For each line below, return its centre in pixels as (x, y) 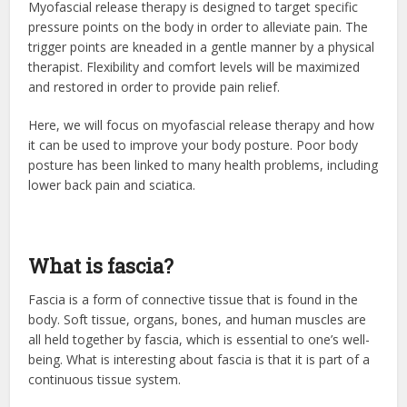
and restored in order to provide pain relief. (154, 87)
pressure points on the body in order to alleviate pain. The (199, 27)
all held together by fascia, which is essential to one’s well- (199, 340)
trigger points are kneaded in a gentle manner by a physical (202, 47)
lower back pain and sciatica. (112, 185)
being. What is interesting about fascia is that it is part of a (199, 360)
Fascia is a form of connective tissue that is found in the (194, 300)
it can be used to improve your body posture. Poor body (194, 145)
